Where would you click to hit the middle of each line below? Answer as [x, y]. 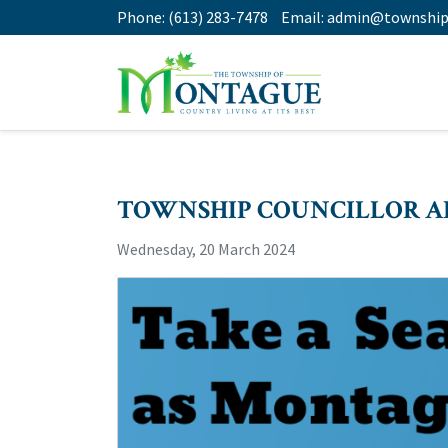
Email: [304, 17]
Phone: [142, 17]
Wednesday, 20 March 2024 [206, 249]
